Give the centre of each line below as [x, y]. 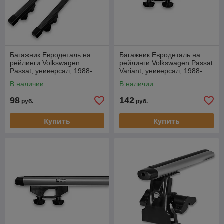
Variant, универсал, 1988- [161, 71]
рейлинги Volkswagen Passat [166, 63]
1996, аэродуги [144, 79]
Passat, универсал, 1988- [51, 71]
